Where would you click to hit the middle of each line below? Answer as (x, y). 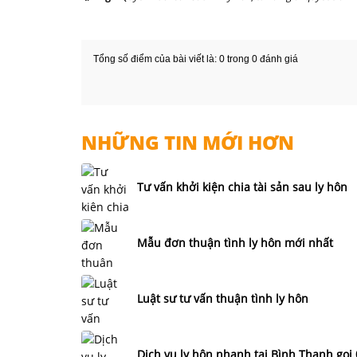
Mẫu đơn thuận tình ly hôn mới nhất (235, 243)
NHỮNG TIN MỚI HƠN (188, 142)
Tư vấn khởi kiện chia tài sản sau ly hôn (242, 187)
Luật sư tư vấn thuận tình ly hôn (223, 299)
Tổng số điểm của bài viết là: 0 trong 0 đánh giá (196, 59)
